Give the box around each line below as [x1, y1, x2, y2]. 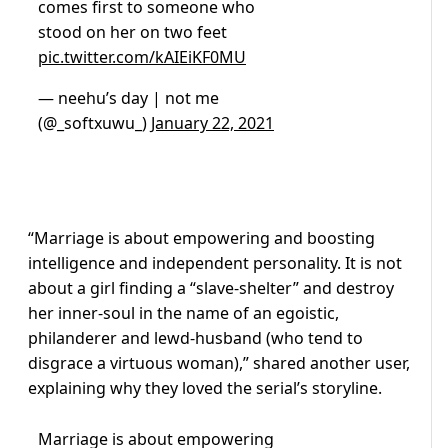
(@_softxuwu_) [38, 112, 151, 135]
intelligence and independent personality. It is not [28, 252, 402, 275]
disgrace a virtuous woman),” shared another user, [28, 352, 410, 375]
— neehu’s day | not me [38, 87, 219, 110]
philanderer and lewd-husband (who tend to [28, 327, 363, 350]
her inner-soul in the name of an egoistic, [28, 302, 339, 325]
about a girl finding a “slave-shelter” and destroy [28, 277, 394, 300]
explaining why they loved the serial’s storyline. [28, 377, 382, 400]
